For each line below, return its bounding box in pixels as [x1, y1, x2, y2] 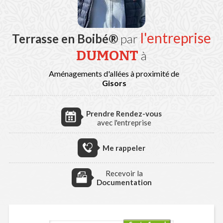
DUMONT [76, 47, 138, 64]
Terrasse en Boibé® [12, 31, 118, 46]
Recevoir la [105, 169, 143, 178]
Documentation [96, 178, 152, 187]
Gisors [102, 78, 126, 88]
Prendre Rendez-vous [86, 109, 162, 118]
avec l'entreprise [97, 118, 151, 127]
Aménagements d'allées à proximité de [49, 69, 179, 78]
